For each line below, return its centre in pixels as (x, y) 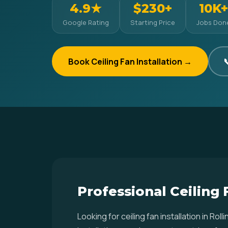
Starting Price (153, 22)
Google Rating (86, 22)
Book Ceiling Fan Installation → (130, 61)
